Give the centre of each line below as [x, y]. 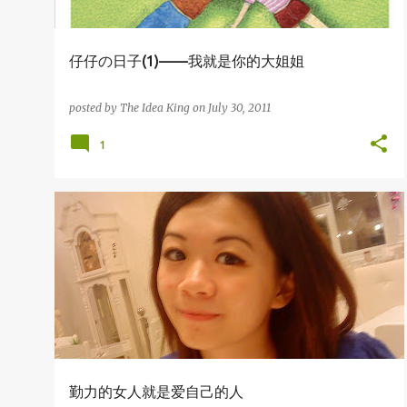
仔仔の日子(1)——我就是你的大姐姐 [187, 61]
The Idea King [155, 108]
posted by [94, 108]
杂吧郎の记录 [106, 223]
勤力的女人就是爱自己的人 [156, 392]
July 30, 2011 [239, 108]
